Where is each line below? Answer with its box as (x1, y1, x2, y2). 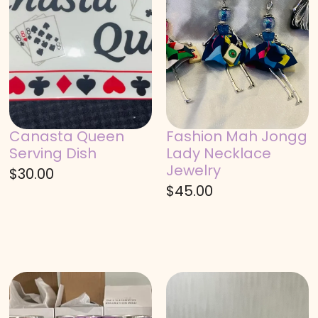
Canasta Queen (9, 126, 125, 147)
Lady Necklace (165, 143, 271, 164)
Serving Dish (9, 143, 97, 164)
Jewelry (165, 160, 221, 181)
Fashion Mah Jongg (165, 126, 307, 147)
